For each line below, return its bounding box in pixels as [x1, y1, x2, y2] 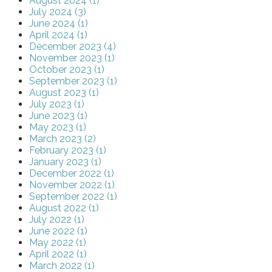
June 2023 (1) [29, 110, 87, 122]
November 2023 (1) [29, 52, 115, 64]
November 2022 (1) [29, 179, 115, 191]
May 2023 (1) [29, 121, 86, 134]
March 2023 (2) [29, 133, 96, 145]
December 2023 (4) [29, 41, 116, 53]
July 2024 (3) [29, 6, 86, 18]
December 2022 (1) [29, 168, 114, 180]
